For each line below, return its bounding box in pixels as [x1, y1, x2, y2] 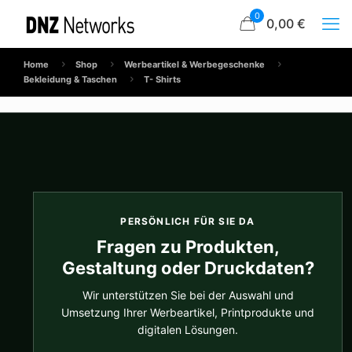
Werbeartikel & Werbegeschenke [124, 59, 266, 70]
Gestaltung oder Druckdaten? [61, 258, 314, 278]
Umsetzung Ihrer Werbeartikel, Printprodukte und [61, 306, 314, 319]
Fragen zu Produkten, [96, 236, 280, 257]
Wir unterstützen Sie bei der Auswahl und [82, 288, 294, 302]
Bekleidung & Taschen [24, 74, 117, 85]
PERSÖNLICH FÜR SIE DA [120, 215, 255, 227]
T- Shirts [144, 74, 181, 85]
